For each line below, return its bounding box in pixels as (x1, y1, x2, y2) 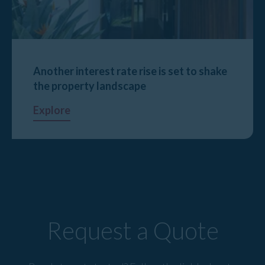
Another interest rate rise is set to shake (33, 64, 227, 77)
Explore (33, 104, 70, 117)
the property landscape (33, 79, 146, 92)
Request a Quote (46, 216, 219, 245)
